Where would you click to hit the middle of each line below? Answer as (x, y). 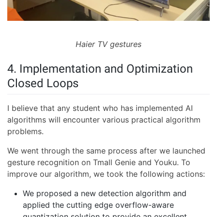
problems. (25, 132)
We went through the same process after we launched (106, 151)
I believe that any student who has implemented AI (100, 108)
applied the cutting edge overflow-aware (98, 205)
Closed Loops (43, 83)
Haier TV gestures (108, 44)
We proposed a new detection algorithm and (105, 194)
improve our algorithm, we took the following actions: (106, 174)
